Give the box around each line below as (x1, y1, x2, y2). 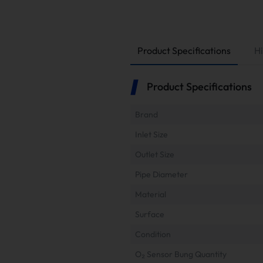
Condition (135, 228, 171, 240)
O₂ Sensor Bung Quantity (135, 248, 227, 259)
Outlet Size (135, 149, 174, 160)
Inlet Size (135, 129, 168, 140)
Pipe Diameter (135, 168, 188, 180)
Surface (135, 208, 164, 220)
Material (135, 188, 166, 200)
